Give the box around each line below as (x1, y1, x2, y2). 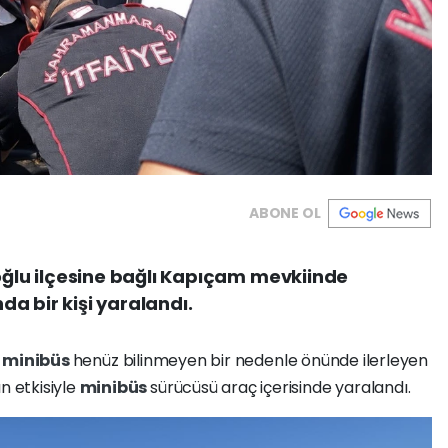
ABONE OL (249, 203, 321, 224)
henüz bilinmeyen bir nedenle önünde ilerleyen (72, 349, 429, 373)
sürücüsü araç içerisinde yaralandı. (150, 376, 411, 400)
